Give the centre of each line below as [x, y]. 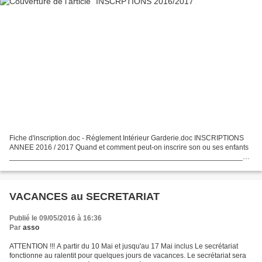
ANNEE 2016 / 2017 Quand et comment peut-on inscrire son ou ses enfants [129, 148]
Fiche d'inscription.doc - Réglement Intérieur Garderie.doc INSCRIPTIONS [46, 138]
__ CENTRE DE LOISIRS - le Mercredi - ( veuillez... [90, 166]
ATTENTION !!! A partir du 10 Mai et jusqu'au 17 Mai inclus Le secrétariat [124, 247]
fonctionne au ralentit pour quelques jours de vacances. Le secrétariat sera [128, 256]
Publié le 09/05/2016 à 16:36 [56, 218]
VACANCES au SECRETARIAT [85, 197]
